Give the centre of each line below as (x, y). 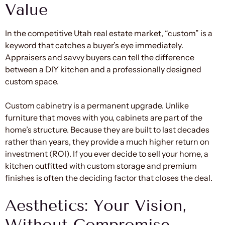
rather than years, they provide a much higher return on (107, 141)
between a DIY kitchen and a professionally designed (103, 69)
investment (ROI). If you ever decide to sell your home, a (107, 153)
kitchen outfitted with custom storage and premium (101, 165)
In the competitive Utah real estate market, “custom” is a (109, 33)
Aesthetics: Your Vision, (96, 205)
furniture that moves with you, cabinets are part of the (104, 117)
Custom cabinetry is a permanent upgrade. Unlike (97, 105)
